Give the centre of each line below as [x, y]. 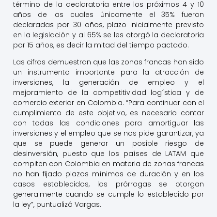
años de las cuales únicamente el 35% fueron [108, 15]
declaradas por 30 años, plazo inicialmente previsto [108, 25]
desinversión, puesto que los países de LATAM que [108, 154]
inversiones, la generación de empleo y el [108, 83]
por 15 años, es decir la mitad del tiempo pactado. [101, 45]
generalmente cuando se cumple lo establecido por [108, 194]
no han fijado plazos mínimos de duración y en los [108, 174]
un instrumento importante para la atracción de [108, 72]
